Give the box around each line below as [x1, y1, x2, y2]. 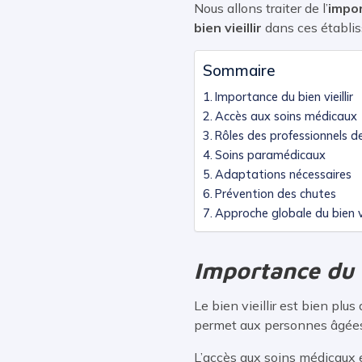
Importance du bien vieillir [214, 89, 353, 104]
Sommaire [203, 60, 276, 80]
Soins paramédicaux [214, 147, 326, 162]
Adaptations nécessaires [214, 166, 351, 182]
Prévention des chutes [214, 186, 336, 201]
